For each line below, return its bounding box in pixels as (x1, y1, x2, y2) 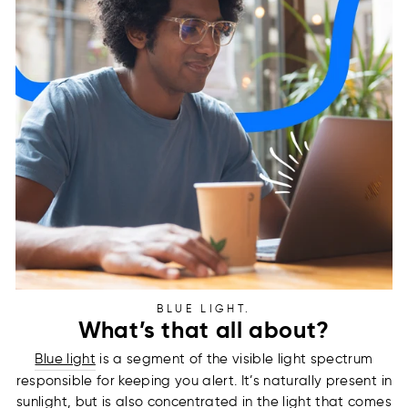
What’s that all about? (77, 315, 330, 344)
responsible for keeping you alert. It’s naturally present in (15, 372, 393, 389)
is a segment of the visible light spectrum (95, 350, 373, 367)
